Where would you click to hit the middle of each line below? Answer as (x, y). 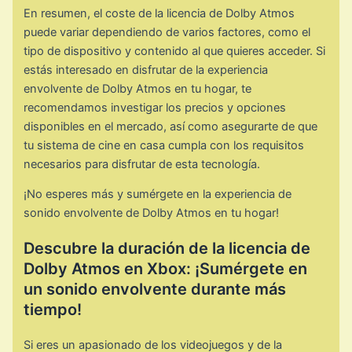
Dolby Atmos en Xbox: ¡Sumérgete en (166, 269)
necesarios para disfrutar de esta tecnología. (142, 164)
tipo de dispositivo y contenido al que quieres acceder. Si (175, 51)
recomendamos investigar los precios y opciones (155, 107)
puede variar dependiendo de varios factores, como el (167, 32)
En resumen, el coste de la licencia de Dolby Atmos (159, 13)
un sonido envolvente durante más (155, 290)
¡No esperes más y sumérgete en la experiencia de (158, 194)
